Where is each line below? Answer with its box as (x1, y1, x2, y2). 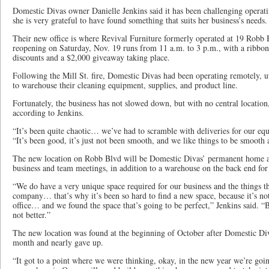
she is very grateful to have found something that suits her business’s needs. (13, 14, 267, 26)
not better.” (13, 209, 50, 220)
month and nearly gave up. (13, 237, 103, 248)
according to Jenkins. (13, 107, 84, 118)
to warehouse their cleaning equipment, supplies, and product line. (13, 79, 238, 91)
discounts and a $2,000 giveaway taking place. (13, 52, 170, 63)
